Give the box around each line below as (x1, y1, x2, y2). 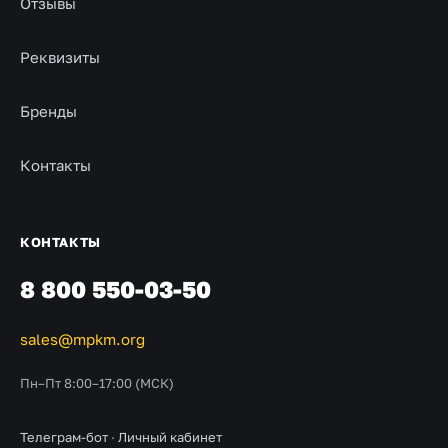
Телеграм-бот (20, 428, 108, 445)
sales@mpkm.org (20, 330, 145, 348)
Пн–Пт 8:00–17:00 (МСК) (20, 375, 174, 391)
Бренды (20, 102, 77, 120)
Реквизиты (20, 48, 100, 66)
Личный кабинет (118, 428, 222, 445)
